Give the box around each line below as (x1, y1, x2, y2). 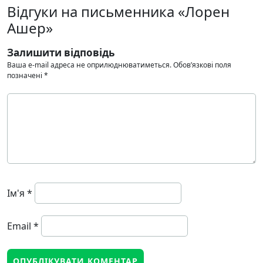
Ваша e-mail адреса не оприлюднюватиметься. (7, 60, 171, 70)
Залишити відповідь (7, 46, 114, 60)
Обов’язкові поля (173, 60, 231, 70)
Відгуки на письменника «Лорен (7, 2, 230, 22)
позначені (7, 70, 44, 81)
